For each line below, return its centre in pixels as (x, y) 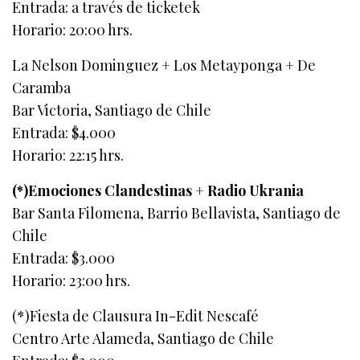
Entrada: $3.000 (64, 258)
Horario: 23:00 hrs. (72, 280)
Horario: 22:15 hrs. (68, 155)
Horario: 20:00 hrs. (73, 29)
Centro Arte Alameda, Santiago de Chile (143, 338)
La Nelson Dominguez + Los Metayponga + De (164, 65)
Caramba (41, 87)
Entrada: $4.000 (64, 132)
